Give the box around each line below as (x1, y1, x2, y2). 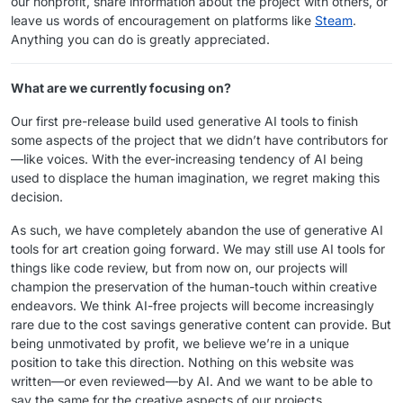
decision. (11, 188, 63, 204)
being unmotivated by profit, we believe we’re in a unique (11, 335, 349, 351)
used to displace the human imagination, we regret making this (11, 169, 380, 185)
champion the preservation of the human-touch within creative (11, 278, 377, 294)
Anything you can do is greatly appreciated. (11, 31, 270, 47)
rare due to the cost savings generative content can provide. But (11, 316, 391, 332)
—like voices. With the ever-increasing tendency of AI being (11, 150, 363, 166)
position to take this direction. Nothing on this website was (11, 354, 354, 370)
